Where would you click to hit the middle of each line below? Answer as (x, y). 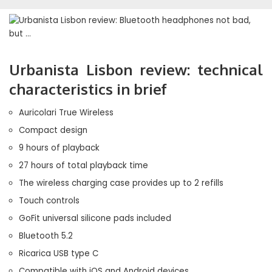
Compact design (53, 130)
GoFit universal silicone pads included (95, 218)
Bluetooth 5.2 (46, 236)
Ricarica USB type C (59, 253)
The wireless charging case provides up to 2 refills (121, 183)
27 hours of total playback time (83, 165)
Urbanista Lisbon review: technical (136, 70)
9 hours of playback (59, 148)
